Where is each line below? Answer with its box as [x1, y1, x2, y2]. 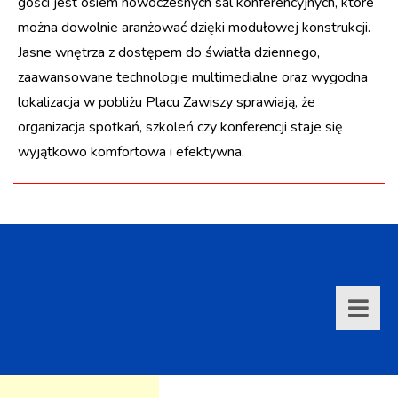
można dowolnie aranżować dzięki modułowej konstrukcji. [18, 17, 370, 37]
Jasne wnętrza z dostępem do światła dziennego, [18, 42, 320, 62]
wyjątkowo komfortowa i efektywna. [18, 141, 244, 162]
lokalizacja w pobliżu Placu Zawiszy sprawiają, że [18, 92, 315, 112]
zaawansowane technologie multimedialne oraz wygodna [18, 67, 368, 87]
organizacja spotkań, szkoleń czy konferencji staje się [18, 116, 343, 137]
